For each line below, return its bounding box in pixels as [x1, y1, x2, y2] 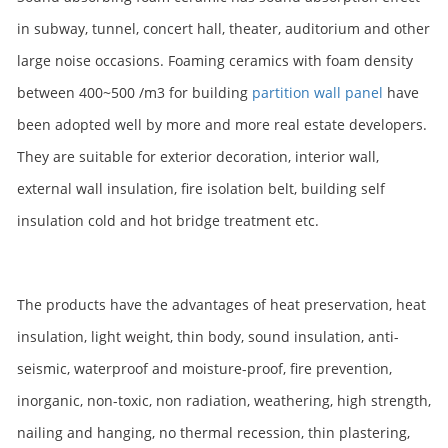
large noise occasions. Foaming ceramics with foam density [17, 51, 413, 70]
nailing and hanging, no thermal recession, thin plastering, [17, 423, 410, 442]
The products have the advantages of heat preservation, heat [17, 295, 426, 314]
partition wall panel [252, 83, 383, 102]
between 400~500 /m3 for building [17, 83, 252, 102]
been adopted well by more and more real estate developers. [17, 115, 427, 134]
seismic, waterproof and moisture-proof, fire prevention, [17, 359, 392, 378]
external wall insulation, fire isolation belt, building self [17, 179, 385, 198]
